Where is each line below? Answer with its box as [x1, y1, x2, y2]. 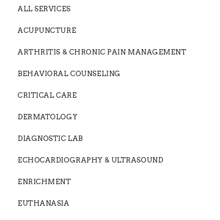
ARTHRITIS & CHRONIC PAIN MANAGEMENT [18, 48, 187, 56]
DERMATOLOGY [18, 112, 78, 121]
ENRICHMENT [18, 177, 71, 186]
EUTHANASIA [18, 199, 70, 207]
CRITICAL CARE [18, 91, 77, 99]
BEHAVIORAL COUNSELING [18, 69, 121, 78]
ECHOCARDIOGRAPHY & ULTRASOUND [18, 156, 164, 164]
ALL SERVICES [18, 4, 71, 13]
